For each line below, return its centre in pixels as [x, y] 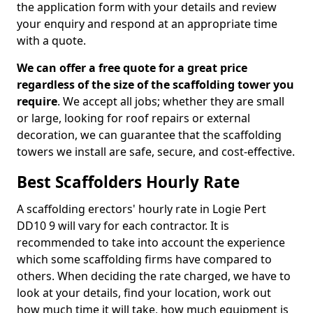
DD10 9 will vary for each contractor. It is [123, 226]
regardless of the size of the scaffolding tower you [155, 85]
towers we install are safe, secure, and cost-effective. [156, 152]
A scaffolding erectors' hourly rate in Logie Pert [141, 209]
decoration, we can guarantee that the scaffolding [149, 135]
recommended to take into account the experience [151, 242]
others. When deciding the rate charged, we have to [154, 276]
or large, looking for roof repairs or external [133, 118]
